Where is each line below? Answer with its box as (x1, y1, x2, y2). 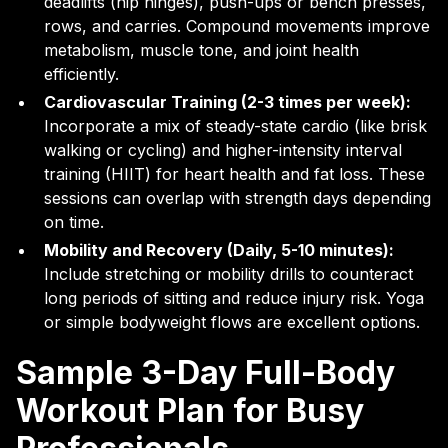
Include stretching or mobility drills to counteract (44, 264, 413, 284)
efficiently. (44, 64, 119, 84)
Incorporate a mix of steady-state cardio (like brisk (44, 116, 427, 136)
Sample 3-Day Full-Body (16, 353, 395, 392)
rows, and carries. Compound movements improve (44, 16, 430, 36)
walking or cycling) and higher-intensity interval (44, 140, 402, 160)
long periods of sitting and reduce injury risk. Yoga (44, 288, 424, 308)
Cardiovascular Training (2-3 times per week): (44, 92, 411, 112)
